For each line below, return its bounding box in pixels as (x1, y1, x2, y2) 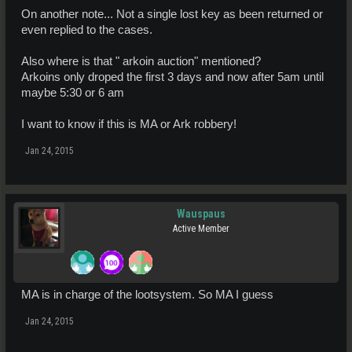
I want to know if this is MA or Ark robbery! (21, 117, 236, 130)
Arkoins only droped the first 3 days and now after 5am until (21, 70, 324, 83)
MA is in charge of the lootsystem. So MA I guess (21, 288, 273, 301)
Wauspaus (177, 207, 225, 220)
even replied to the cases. (21, 23, 152, 36)
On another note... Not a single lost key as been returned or (21, 7, 323, 20)
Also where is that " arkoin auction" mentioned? (21, 54, 261, 68)
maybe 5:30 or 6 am (21, 86, 124, 99)
